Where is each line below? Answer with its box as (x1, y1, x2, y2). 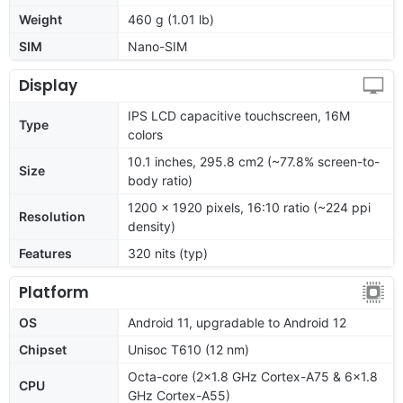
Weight (19, 11, 62, 27)
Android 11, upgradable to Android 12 (128, 314, 346, 330)
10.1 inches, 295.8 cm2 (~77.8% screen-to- (128, 153, 380, 169)
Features (19, 245, 72, 261)
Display (19, 74, 77, 96)
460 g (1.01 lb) (128, 11, 214, 27)
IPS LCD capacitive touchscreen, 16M (128, 107, 350, 123)
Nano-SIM (128, 38, 187, 54)
